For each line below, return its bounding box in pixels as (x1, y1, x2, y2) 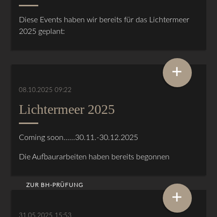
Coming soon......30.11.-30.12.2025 (19, 133, 139, 141)
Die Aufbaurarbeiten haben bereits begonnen (19, 153, 170, 161)
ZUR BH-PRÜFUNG (26, 182, 84, 188)
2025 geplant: (19, 27, 65, 35)
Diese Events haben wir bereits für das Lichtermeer (19, 15, 190, 24)
